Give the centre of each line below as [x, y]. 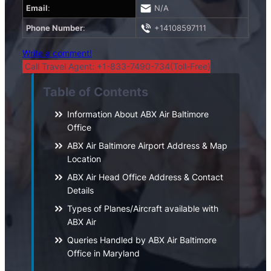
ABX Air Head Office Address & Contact [145, 177]
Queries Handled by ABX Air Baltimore [142, 240]
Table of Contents [96, 92]
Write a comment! [57, 53]
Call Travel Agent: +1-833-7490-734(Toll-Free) [116, 67]
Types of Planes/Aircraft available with [143, 209]
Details [80, 191]
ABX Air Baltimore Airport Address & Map [147, 146]
